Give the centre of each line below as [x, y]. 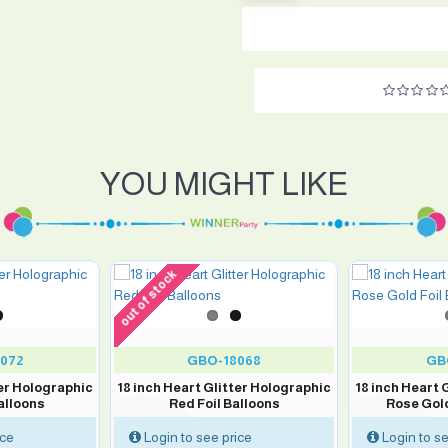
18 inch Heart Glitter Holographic [224, 387]
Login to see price [196, 437]
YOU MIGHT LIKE [224, 184]
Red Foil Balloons [224, 403]
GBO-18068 [224, 360]
